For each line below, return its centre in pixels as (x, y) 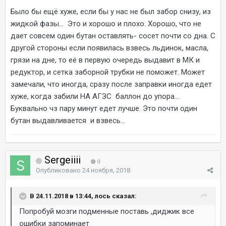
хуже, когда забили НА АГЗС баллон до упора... (95, 96)
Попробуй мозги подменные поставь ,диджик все (107, 211)
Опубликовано (59, 170)
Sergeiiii (63, 160)
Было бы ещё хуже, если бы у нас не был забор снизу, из (111, 11)
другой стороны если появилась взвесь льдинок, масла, (109, 48)
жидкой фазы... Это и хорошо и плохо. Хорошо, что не (106, 23)
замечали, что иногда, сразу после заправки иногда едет (111, 84)
